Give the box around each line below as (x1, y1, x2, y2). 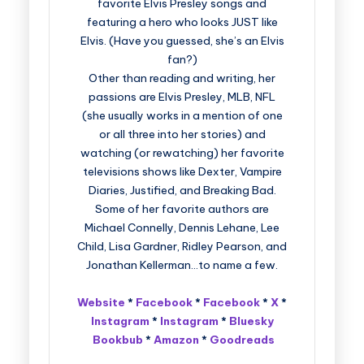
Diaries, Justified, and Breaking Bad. (88, 183, 276, 197)
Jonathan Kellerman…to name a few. (86, 258, 278, 272)
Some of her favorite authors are (95, 201, 269, 216)
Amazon (153, 332, 199, 347)
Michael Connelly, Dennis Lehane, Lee (84, 220, 279, 235)
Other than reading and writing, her (89, 71, 275, 85)
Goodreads (209, 332, 275, 347)
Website (77, 295, 125, 310)
